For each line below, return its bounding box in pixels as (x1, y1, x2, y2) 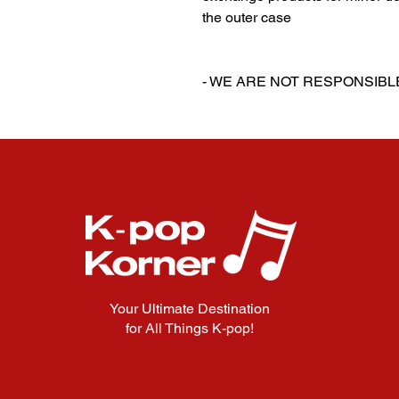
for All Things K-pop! (126, 320, 254, 338)
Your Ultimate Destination (110, 300, 270, 318)
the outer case (202, 9, 291, 27)
